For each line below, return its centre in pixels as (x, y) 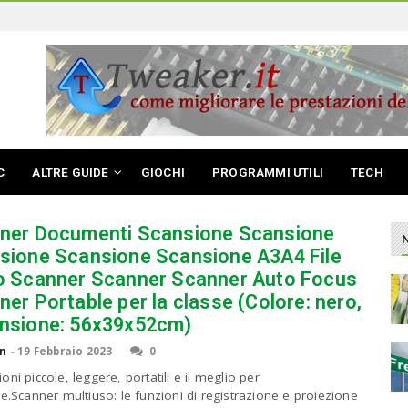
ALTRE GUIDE (71, 172)
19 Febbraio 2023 (65, 351)
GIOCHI (163, 172)
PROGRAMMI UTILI (268, 172)
